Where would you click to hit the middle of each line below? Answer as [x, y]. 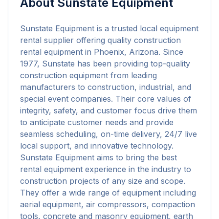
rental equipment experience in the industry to [106, 169]
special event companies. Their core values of [106, 99]
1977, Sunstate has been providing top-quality [105, 64]
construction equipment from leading [88, 75]
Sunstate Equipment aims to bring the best [99, 157]
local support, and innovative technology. [97, 146]
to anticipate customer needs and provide [97, 122]
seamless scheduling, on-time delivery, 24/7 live [109, 134]
